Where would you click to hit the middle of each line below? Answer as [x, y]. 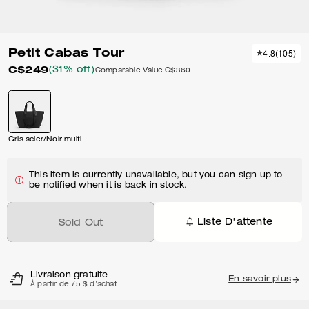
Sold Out [81, 223]
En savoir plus [260, 279]
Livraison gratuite [69, 275]
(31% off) [72, 70]
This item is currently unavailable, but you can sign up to [156, 175]
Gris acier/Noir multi [45, 140]
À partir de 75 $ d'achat [74, 285]
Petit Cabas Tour [67, 52]
